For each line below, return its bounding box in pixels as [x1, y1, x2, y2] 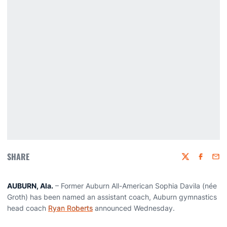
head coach [7, 204, 48, 212]
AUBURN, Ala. [7, 181, 53, 190]
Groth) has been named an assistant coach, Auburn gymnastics [7, 193, 217, 201]
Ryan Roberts [48, 204, 93, 212]
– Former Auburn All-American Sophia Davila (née [53, 181, 217, 190]
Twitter [181, 157, 204, 166]
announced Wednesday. [93, 204, 175, 212]
